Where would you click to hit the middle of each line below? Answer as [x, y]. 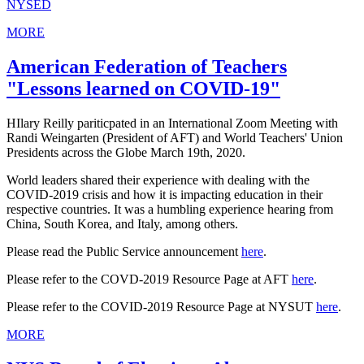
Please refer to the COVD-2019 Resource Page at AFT [149, 279]
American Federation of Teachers [147, 67]
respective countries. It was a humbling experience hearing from [170, 209]
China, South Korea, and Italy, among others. [124, 223]
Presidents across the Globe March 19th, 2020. [128, 152]
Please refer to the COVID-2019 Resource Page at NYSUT [161, 306]
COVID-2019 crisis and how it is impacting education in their [165, 194]
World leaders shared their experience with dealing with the [158, 180]
